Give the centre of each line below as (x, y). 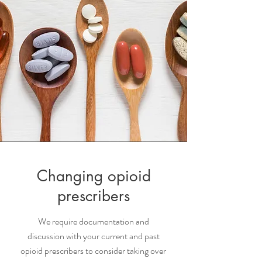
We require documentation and (93, 221)
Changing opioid (94, 176)
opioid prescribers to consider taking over (93, 251)
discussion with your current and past (93, 236)
